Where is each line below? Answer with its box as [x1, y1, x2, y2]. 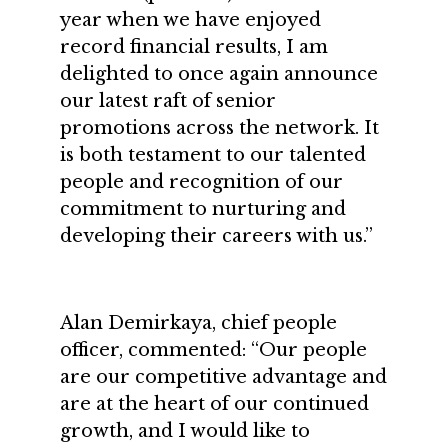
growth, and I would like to [60, 420, 310, 442]
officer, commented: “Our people [60, 339, 367, 361]
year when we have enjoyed [60, 9, 321, 31]
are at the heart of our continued [60, 393, 369, 415]
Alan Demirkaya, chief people [60, 312, 337, 334]
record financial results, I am [60, 36, 328, 58]
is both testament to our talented [60, 144, 366, 166]
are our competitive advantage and [60, 366, 387, 388]
